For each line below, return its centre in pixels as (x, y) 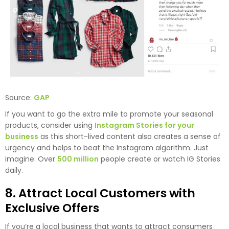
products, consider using (50, 125)
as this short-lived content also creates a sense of (130, 137)
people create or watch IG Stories (159, 159)
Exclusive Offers (52, 208)
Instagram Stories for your (144, 125)
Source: (19, 98)
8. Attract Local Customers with (100, 193)
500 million (78, 159)
